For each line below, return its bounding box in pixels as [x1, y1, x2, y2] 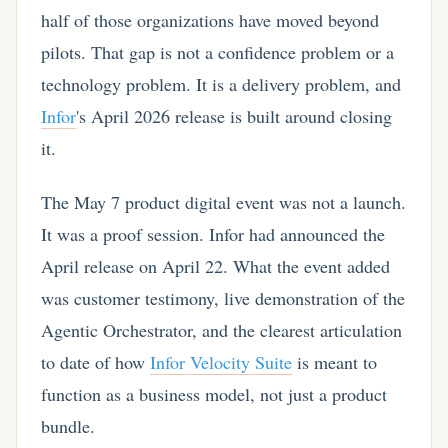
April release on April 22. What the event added [41, 253, 390, 278]
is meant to [292, 349, 377, 374]
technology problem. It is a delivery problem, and [41, 72, 401, 97]
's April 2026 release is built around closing [76, 104, 392, 129]
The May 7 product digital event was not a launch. [41, 189, 406, 214]
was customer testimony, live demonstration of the [41, 285, 405, 310]
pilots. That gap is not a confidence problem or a [41, 40, 394, 65]
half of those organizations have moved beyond [41, 8, 379, 33]
